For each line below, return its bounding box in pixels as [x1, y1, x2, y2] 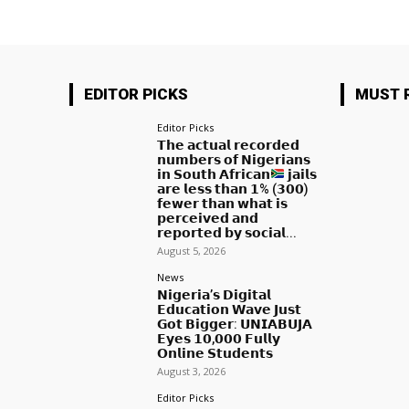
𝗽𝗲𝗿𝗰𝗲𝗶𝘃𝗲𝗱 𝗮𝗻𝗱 [157, 210, 259, 225]
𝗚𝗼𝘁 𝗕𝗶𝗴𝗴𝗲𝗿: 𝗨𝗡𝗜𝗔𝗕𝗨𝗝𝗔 [157, 316, 313, 331]
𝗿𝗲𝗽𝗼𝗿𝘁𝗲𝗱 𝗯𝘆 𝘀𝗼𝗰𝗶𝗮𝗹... [157, 225, 298, 240]
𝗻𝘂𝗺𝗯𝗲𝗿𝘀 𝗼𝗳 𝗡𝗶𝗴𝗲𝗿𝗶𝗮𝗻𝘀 [157, 152, 311, 167]
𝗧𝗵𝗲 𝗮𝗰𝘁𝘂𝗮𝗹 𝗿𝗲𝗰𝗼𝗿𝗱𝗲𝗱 [157, 137, 300, 152]
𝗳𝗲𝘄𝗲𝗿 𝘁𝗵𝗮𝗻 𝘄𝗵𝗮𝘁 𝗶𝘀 [157, 195, 288, 211]
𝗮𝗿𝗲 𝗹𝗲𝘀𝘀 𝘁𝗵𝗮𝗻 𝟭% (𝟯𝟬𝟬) [157, 181, 309, 196]
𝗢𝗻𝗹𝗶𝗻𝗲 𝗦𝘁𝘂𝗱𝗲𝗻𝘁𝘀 [157, 345, 274, 361]
